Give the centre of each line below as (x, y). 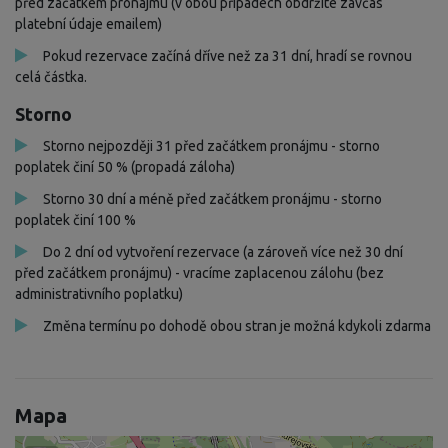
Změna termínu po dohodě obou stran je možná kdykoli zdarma (237, 325)
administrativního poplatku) (99, 293)
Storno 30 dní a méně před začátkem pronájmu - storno (212, 198)
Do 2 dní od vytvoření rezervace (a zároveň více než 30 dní (223, 251)
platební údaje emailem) (88, 23)
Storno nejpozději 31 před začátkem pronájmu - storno (211, 145)
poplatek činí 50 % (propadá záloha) (125, 166)
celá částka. (51, 76)
